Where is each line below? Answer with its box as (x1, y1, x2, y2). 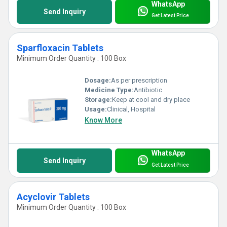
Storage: (85, 96, 112, 104)
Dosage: (85, 77, 111, 85)
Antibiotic (134, 86, 162, 94)
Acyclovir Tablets (17, 192, 90, 203)
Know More (85, 116, 122, 125)
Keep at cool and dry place (112, 96, 190, 104)
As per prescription (111, 77, 167, 85)
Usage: (85, 105, 107, 113)
